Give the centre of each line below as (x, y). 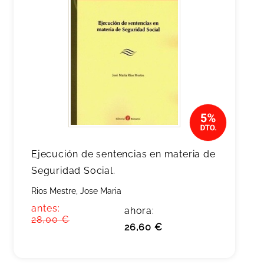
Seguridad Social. (73, 171)
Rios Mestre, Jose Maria (76, 191)
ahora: (139, 211)
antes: (46, 208)
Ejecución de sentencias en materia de (123, 154)
